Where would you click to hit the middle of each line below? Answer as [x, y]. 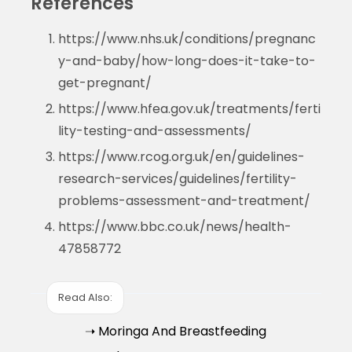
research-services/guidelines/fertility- [177, 178]
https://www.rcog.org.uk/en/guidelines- [181, 156]
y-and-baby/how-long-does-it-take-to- [187, 60]
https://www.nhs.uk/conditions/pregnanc [187, 38]
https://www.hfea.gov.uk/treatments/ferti [189, 108]
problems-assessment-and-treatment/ [184, 200]
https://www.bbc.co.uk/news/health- [174, 226]
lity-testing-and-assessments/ [154, 130]
